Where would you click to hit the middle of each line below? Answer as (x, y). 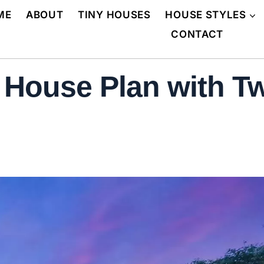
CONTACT (197, 34)
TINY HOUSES (114, 14)
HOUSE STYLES (206, 14)
